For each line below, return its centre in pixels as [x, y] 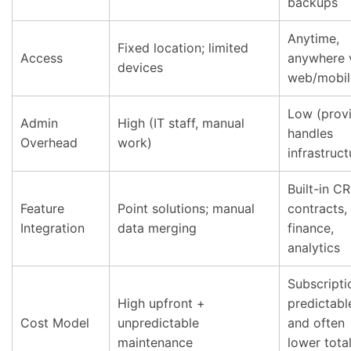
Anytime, [313, 38]
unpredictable [158, 323]
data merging [157, 228]
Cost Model [55, 323]
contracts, [317, 208]
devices [140, 67]
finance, [311, 228]
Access [42, 58]
